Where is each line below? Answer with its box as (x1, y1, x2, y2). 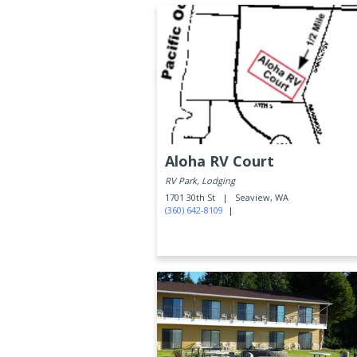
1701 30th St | (165, 191, 233, 203)
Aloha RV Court (165, 151, 274, 171)
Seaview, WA (235, 191, 288, 203)
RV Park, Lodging (165, 175, 235, 186)
